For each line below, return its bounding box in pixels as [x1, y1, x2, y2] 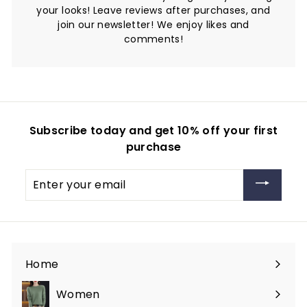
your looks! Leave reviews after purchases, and [36, 3, 271, 17]
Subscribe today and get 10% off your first [29, 122, 278, 138]
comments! [123, 32, 184, 46]
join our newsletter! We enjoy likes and [58, 17, 249, 32]
